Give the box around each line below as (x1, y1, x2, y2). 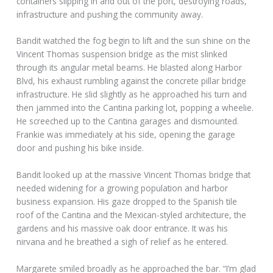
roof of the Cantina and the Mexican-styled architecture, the (16, 209, 247, 221)
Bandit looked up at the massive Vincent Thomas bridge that (16, 169, 251, 181)
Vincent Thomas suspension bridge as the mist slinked (16, 48, 228, 60)
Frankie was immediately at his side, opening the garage (16, 129, 236, 141)
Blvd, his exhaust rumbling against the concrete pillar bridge (16, 75, 247, 87)
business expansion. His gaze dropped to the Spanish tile (16, 196, 238, 208)
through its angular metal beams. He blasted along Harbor (16, 62, 243, 74)
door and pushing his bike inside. (16, 142, 144, 154)
